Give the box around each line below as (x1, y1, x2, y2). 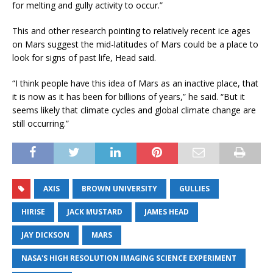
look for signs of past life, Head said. (12, 51, 156, 63)
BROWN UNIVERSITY (82, 183, 157, 194)
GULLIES (179, 183, 210, 194)
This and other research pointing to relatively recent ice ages (12, 24, 250, 37)
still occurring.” (12, 117, 69, 129)
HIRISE (21, 206, 45, 217)
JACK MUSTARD (67, 206, 122, 217)
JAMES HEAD (144, 206, 189, 217)
